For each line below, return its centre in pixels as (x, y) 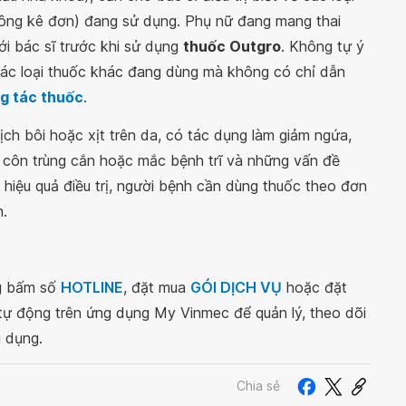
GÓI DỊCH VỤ (236, 288)
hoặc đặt (314, 288)
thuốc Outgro (232, 47)
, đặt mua (157, 288)
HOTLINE (92, 288)
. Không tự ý (323, 47)
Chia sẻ (258, 385)
